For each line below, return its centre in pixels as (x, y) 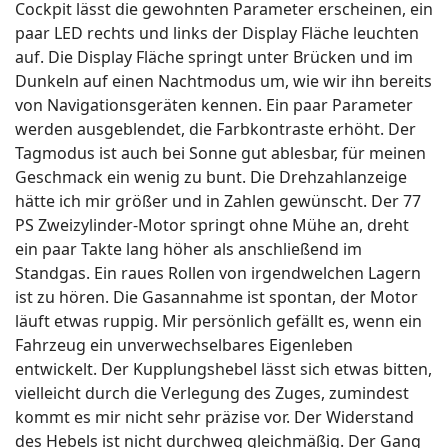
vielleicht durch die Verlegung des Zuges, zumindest (212, 393)
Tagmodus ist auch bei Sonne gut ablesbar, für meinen (220, 153)
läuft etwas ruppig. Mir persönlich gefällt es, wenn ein (218, 321)
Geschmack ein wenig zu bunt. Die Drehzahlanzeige (211, 177)
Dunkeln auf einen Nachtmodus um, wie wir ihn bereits (223, 81)
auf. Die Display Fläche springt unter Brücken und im (214, 57)
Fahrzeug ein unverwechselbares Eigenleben (184, 345)
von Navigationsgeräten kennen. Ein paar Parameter (214, 105)
